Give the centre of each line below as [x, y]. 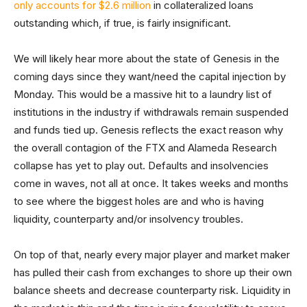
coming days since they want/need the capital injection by [150, 77]
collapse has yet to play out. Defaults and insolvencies [141, 166]
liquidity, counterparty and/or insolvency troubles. [128, 219]
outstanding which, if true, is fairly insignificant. [122, 23]
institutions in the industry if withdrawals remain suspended [151, 112]
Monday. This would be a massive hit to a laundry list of [143, 95]
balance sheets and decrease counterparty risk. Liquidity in [152, 291]
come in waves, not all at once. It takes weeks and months [151, 184]
